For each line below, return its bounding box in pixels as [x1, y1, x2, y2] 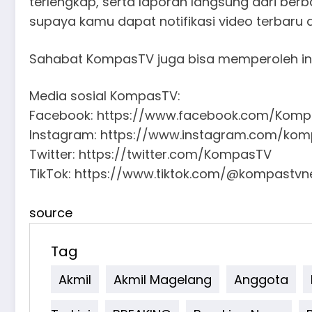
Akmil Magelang [114, 270, 212, 288]
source [29, 204, 72, 222]
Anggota [234, 270, 288, 288]
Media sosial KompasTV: [29, 87, 180, 105]
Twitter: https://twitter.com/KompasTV [29, 146, 272, 164]
